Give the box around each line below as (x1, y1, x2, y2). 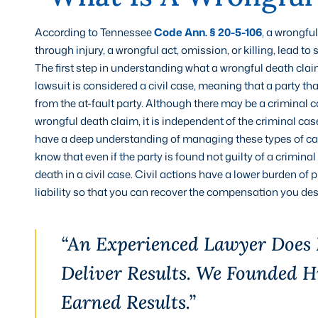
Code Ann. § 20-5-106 (153, 24, 262, 40)
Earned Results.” (60, 290, 196, 314)
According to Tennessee (34, 24, 154, 40)
